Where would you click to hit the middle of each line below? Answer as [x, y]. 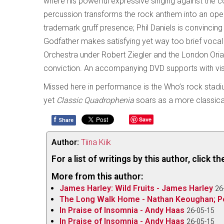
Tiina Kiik [96, 142]
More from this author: [97, 176]
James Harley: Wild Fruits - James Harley [136, 188]
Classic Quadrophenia [95, 100]
